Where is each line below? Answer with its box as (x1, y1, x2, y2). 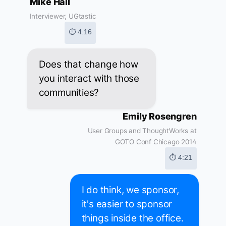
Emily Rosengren (123, 111, 197, 122)
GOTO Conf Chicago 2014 (115, 138, 197, 146)
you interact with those (38, 73, 139, 85)
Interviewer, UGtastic (29, 12, 96, 21)
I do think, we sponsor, (81, 184, 179, 196)
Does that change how (38, 59, 138, 71)
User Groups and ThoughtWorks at (87, 127, 197, 135)
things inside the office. (81, 212, 184, 224)
